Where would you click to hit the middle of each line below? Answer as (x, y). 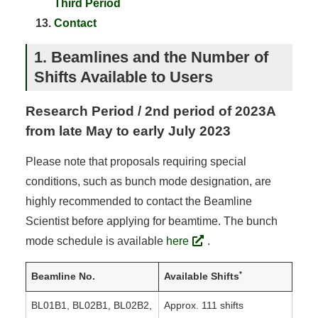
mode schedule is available (95, 241)
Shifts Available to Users (123, 77)
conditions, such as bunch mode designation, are (148, 181)
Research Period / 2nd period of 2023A (150, 111)
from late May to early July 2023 (128, 131)
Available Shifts (201, 276)
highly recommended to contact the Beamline (138, 201)
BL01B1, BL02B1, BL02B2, (91, 305)
